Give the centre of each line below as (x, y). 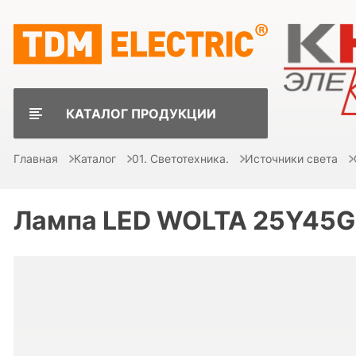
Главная (36, 159)
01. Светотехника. (180, 159)
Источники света (291, 159)
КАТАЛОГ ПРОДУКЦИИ (141, 113)
